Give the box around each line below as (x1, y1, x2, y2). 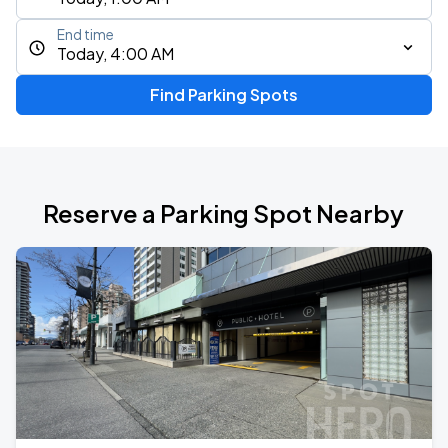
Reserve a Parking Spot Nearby (43, 198, 405, 228)
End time (57, 26, 114, 43)
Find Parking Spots (149, 84, 298, 105)
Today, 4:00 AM (57, 43, 174, 64)
